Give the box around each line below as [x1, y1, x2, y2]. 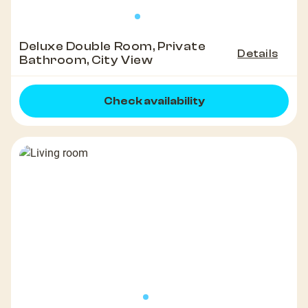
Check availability [103, 95, 205, 108]
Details [237, 47, 278, 60]
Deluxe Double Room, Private [19, 39, 206, 54]
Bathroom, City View [19, 53, 153, 68]
